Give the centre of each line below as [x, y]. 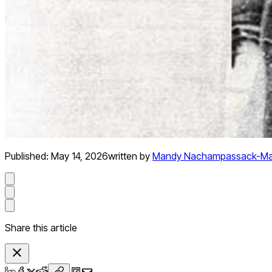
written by [129, 156]
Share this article [41, 228]
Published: [28, 156]
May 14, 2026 [80, 156]
